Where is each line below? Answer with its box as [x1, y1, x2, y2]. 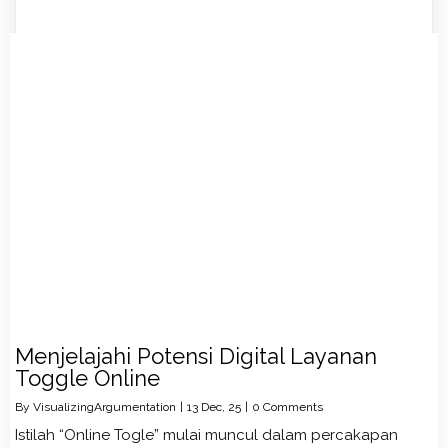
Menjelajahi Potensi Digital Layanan [15, 342, 377, 369]
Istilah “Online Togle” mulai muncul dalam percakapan [15, 425, 398, 444]
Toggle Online [15, 364, 160, 391]
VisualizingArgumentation [33, 399, 176, 414]
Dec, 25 [201, 399, 241, 414]
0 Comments [252, 399, 323, 414]
